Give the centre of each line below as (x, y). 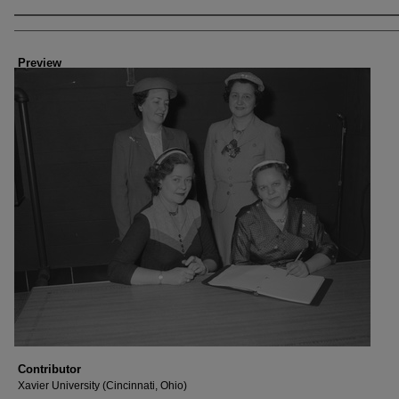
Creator (44, 31)
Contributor (49, 369)
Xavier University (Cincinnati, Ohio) (102, 386)
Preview (40, 63)
